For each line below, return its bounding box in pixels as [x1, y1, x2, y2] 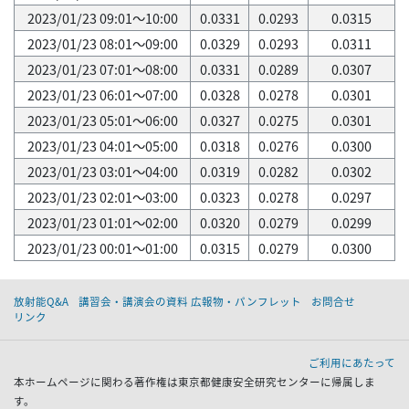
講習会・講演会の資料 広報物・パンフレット [79, 294, 301, 309]
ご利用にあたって [309, 355, 395, 371]
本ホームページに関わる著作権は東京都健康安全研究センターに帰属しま [14, 374, 375, 390]
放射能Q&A [14, 294, 68, 309]
